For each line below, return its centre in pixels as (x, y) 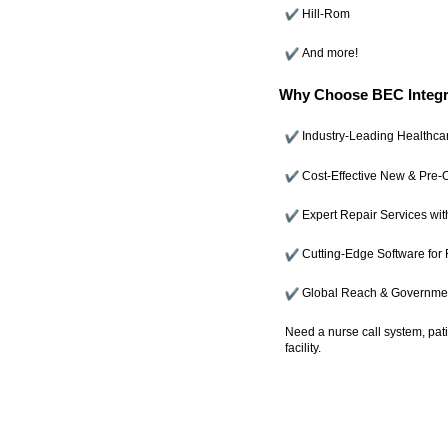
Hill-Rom (325, 13)
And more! (329, 52)
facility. (302, 348)
